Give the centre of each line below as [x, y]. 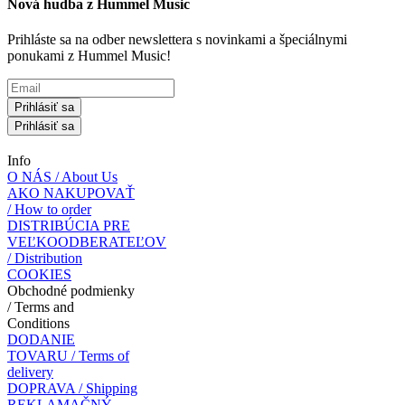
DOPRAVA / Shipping [72, 389]
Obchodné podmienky [71, 291]
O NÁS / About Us [62, 177]
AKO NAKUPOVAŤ [71, 193]
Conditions [38, 324]
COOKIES [39, 275]
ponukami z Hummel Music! [89, 56]
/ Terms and [41, 307]
